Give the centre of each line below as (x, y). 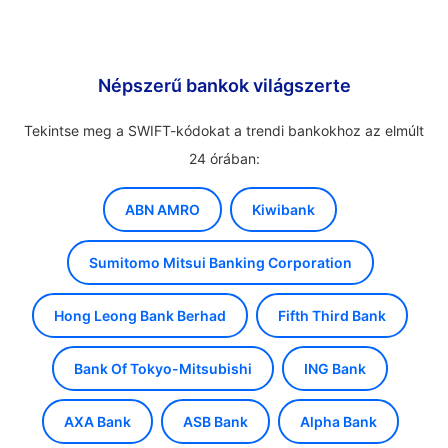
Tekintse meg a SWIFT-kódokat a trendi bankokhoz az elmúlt (224, 130)
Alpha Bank (338, 421)
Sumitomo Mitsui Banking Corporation (220, 262)
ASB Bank (215, 421)
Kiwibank (283, 209)
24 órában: (224, 158)
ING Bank (335, 368)
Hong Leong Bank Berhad (140, 315)
